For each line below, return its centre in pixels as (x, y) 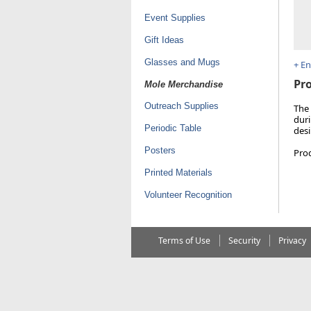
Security (244, 240)
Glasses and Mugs (182, 62)
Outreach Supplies (181, 106)
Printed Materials (178, 172)
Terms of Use (184, 240)
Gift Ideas (164, 40)
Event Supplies (175, 17)
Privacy (292, 240)
